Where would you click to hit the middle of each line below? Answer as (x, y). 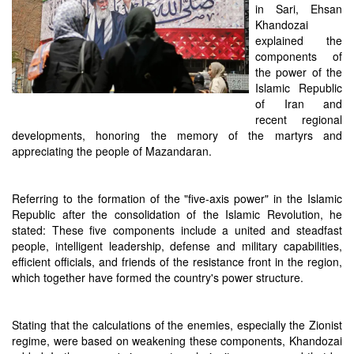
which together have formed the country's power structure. (158, 277)
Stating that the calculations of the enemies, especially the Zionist (177, 325)
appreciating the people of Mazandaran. (112, 151)
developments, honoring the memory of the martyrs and (177, 135)
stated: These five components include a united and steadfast (177, 230)
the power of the (299, 72)
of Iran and (299, 104)
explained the (299, 40)
